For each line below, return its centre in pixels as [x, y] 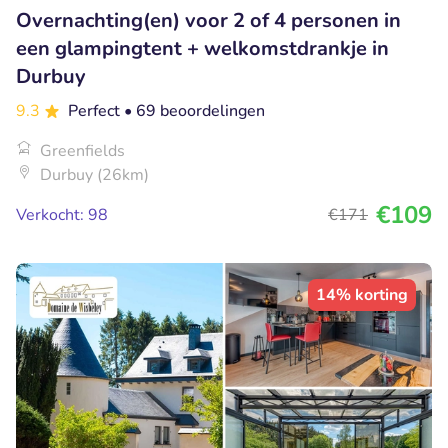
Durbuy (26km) [94, 175]
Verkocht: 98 [62, 215]
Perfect [96, 111]
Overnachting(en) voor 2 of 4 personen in [208, 21]
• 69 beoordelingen [194, 111]
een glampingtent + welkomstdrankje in [202, 49]
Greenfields [82, 151]
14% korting [362, 295]
